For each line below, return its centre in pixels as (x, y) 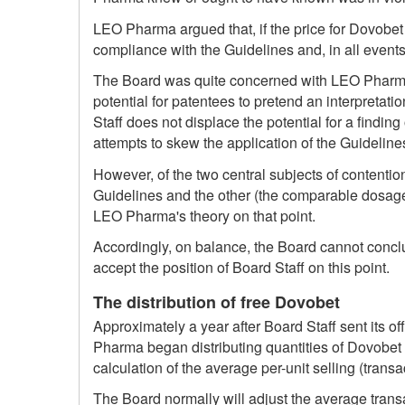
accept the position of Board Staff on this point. (241, 268)
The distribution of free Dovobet (217, 302)
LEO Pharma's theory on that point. (204, 215)
